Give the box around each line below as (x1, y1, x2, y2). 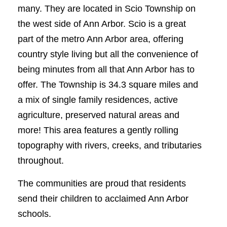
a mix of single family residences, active (18, 95, 178, 105)
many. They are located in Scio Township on (18, 4, 196, 14)
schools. (18, 209, 51, 219)
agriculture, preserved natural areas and (18, 110, 179, 120)
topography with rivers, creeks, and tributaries (18, 140, 202, 150)
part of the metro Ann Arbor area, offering (18, 34, 183, 44)
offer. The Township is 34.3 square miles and (18, 80, 198, 90)
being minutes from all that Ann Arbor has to (18, 64, 195, 74)
